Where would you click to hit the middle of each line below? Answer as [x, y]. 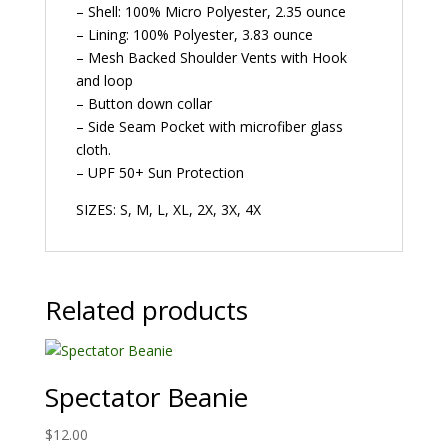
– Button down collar [143, 103]
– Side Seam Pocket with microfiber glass [209, 126]
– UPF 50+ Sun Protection [159, 172]
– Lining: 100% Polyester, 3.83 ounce [194, 34]
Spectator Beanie [146, 396]
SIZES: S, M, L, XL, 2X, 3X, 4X [168, 209]
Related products [146, 309]
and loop [104, 80]
